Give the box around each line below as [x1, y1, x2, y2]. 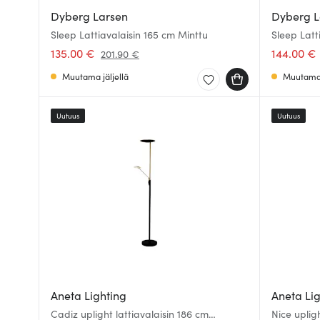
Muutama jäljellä [62, 70, 129, 82]
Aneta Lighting [51, 287, 126, 303]
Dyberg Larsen [51, 8, 128, 24]
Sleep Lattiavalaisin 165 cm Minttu [51, 27, 208, 41]
